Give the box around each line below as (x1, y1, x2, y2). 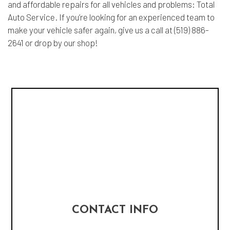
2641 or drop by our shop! (8, 37, 98, 48)
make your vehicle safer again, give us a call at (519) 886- (8, 24, 209, 35)
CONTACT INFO (72, 204, 158, 217)
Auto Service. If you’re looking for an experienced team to (8, 11, 215, 22)
